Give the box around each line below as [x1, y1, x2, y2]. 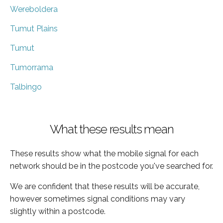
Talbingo [10, 82, 42, 92]
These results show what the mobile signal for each [10, 148, 199, 158]
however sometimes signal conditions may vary [10, 194, 185, 204]
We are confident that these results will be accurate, [10, 181, 200, 191]
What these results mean [49, 121, 174, 136]
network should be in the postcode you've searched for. [10, 161, 213, 171]
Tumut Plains [10, 23, 58, 33]
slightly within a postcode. [10, 206, 106, 216]
